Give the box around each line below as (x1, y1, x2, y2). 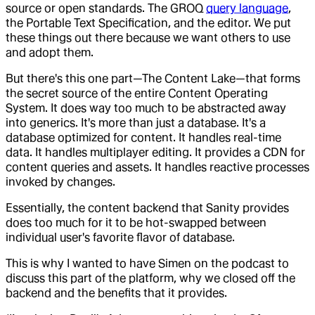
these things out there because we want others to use (6, 30, 290, 44)
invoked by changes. (6, 174, 115, 188)
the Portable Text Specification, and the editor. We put (6, 15, 291, 30)
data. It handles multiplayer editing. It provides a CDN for (6, 145, 305, 159)
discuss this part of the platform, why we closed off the (6, 271, 295, 285)
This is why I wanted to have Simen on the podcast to (6, 256, 289, 270)
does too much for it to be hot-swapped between (6, 215, 266, 229)
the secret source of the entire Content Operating (6, 86, 268, 100)
